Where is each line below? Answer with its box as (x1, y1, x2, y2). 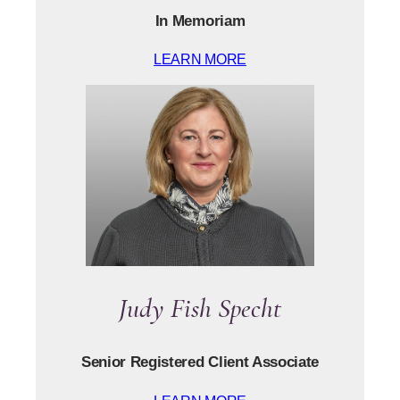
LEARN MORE (154, 51, 246, 67)
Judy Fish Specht (119, 291, 281, 325)
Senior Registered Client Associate (80, 353, 320, 371)
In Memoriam (154, 11, 246, 29)
